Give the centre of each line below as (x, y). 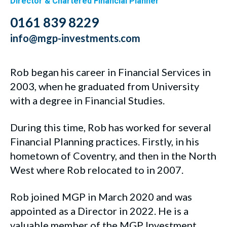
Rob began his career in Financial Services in (110, 72)
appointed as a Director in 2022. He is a (99, 211)
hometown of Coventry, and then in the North (113, 155)
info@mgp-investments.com (75, 38)
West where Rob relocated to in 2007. (97, 169)
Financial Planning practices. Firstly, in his (105, 141)
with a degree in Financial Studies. (87, 100)
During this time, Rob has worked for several (111, 127)
